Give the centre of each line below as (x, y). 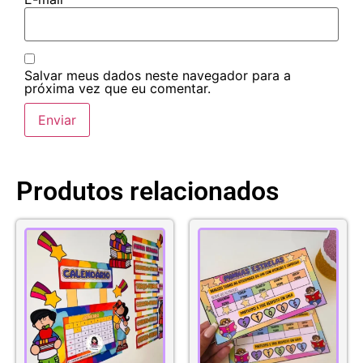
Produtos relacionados (147, 192)
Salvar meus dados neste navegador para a (158, 76)
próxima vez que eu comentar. (117, 89)
